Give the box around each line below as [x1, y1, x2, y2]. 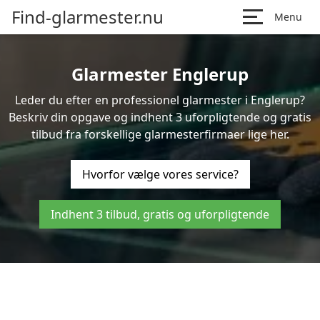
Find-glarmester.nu [11, 5, 164, 29]
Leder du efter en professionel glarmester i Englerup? [15, 92, 305, 108]
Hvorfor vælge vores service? [81, 166, 239, 182]
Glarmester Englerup [71, 62, 249, 86]
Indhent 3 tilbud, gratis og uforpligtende [51, 206, 269, 222]
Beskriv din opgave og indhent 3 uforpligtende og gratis [9, 109, 311, 125]
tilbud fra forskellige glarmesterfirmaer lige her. [31, 126, 289, 142]
